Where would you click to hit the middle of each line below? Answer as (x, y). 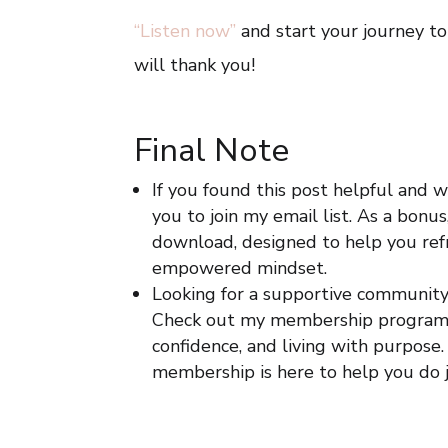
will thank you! (195, 65)
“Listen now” (185, 31)
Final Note (212, 150)
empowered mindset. (240, 268)
